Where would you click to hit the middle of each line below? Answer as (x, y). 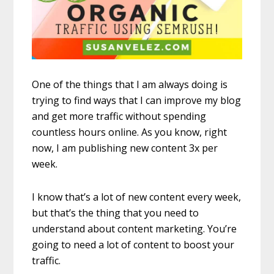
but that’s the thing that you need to (116, 213)
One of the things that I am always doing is (130, 85)
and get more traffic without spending (119, 117)
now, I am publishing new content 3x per (125, 148)
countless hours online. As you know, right (130, 132)
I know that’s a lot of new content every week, (137, 197)
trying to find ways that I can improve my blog (137, 101)
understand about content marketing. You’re (135, 229)
